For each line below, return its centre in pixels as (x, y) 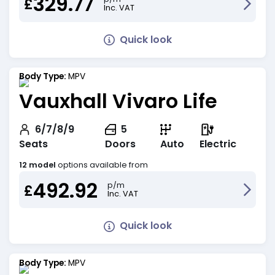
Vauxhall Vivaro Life (118, 101)
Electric (218, 144)
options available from (103, 165)
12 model (37, 165)
